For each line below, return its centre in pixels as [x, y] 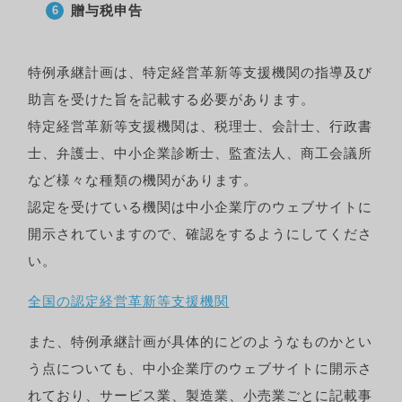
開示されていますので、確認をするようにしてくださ [201, 234]
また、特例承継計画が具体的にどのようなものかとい [201, 342]
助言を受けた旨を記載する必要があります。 [172, 100]
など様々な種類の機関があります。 [143, 180]
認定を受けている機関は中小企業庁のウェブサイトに [201, 207]
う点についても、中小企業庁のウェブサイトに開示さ [201, 369]
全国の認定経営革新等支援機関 [129, 301]
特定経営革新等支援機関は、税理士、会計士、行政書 [201, 127]
